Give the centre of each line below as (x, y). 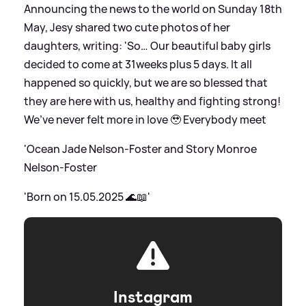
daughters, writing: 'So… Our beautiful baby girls (147, 45)
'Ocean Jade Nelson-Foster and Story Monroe (140, 149)
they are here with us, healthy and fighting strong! (152, 101)
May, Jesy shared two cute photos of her (127, 27)
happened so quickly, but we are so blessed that (146, 82)
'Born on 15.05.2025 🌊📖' (87, 196)
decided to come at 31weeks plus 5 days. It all (138, 64)
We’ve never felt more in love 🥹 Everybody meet (145, 119)
